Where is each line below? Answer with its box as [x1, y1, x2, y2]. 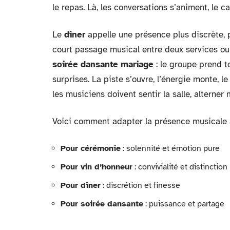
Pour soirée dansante [61, 198, 143, 209]
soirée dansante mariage [52, 59, 154, 70]
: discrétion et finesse [101, 180, 180, 190]
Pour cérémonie [61, 143, 121, 154]
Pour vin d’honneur [61, 161, 132, 172]
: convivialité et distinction [132, 161, 227, 172]
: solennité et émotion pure [121, 143, 220, 154]
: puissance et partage [143, 198, 224, 209]
